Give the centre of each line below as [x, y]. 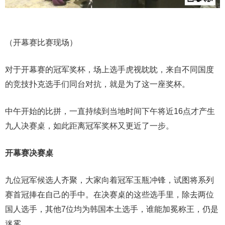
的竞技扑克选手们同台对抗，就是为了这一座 [85, 84]
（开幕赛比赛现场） [41, 42]
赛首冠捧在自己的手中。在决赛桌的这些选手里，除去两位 [109, 194]
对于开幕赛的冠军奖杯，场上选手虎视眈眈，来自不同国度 [109, 69]
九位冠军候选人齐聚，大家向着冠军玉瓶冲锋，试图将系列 [109, 180]
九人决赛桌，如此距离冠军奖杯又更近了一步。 [89, 126]
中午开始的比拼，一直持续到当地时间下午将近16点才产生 [110, 111]
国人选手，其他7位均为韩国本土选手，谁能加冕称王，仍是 [112, 209]
